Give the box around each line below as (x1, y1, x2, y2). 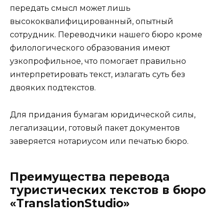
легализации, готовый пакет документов (10, 123, 180, 133)
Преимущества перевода (10, 169, 169, 184)
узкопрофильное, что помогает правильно (10, 56, 186, 66)
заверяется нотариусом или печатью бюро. (10, 136, 189, 146)
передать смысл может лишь (10, 3, 131, 13)
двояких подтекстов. (10, 83, 96, 93)
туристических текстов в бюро (10, 183, 206, 197)
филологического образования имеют (10, 43, 170, 53)
